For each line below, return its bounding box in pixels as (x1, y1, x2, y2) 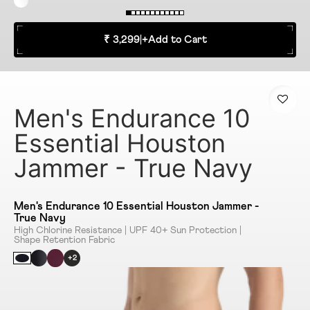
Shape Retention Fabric (14, 235, 115, 245)
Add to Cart (147, 34, 207, 45)
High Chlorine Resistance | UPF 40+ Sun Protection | (14, 225, 241, 235)
